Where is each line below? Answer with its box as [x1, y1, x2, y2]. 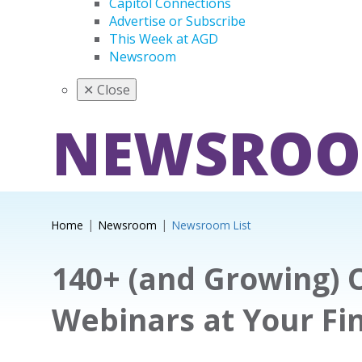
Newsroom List [171, 217, 250, 233]
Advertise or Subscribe [109, 12, 246, 30]
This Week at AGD [109, 30, 218, 48]
